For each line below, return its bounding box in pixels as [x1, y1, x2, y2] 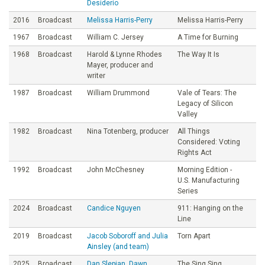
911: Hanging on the [177, 203, 243, 212]
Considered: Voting [177, 137, 240, 146]
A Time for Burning [177, 33, 238, 41]
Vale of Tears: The [177, 88, 237, 97]
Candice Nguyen [87, 203, 141, 212]
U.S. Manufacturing [177, 176, 240, 185]
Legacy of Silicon [177, 99, 233, 108]
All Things [177, 127, 210, 135]
